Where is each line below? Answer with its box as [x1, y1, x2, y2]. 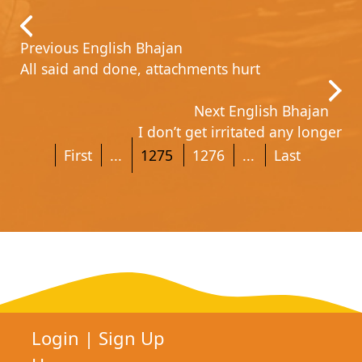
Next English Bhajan [194, 100, 329, 120]
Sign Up [99, 325, 165, 350]
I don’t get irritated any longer [138, 121, 342, 141]
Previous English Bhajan [20, 37, 183, 57]
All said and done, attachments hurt [20, 58, 260, 78]
